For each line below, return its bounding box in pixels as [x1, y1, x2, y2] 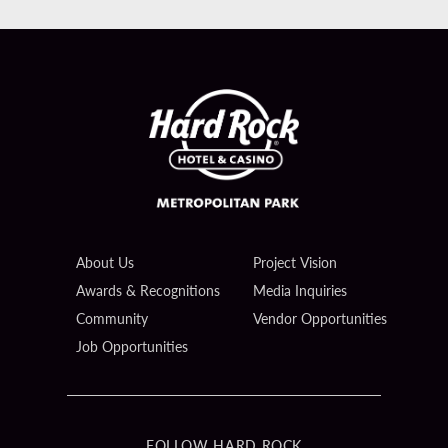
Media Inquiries [253, 280, 348, 301]
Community [76, 308, 149, 329]
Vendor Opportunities [253, 308, 388, 329]
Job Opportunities [76, 336, 189, 357]
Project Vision [253, 252, 338, 273]
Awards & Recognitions [76, 280, 221, 301]
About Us [76, 252, 135, 273]
